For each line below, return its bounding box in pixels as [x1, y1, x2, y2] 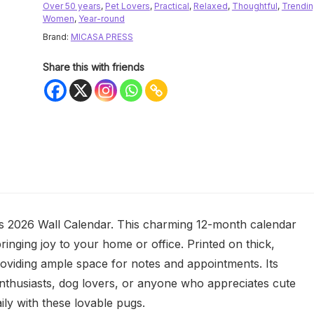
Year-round [78, 13, 125, 25]
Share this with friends [42, 61, 144, 74]
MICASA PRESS [70, 32, 133, 43]
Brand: [42, 32, 71, 43]
